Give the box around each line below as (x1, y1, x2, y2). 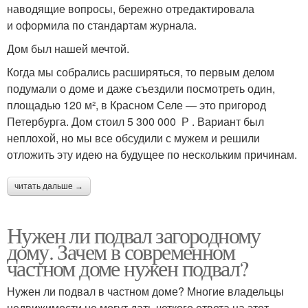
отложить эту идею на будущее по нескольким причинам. (7, 146, 297, 162)
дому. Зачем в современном (7, 236, 234, 266)
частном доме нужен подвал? (7, 253, 248, 283)
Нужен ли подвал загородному (7, 220, 261, 250)
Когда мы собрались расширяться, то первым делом (7, 64, 274, 80)
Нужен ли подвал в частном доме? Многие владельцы (7, 283, 284, 299)
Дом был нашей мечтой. (7, 41, 129, 56)
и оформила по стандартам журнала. (7, 17, 197, 33)
